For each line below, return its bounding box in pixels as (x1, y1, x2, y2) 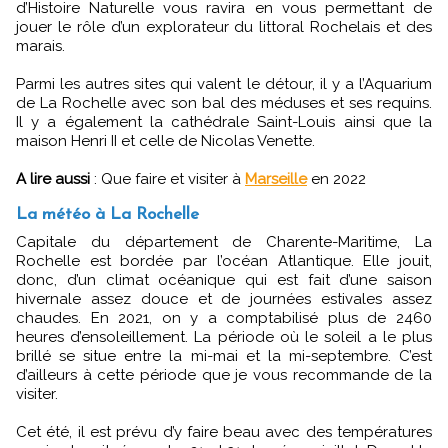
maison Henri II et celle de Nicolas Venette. (16, 131, 315, 150)
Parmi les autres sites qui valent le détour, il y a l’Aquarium (16, 74, 432, 93)
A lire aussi (16, 169, 90, 188)
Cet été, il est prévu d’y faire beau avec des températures (16, 422, 432, 441)
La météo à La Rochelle (16, 205, 199, 223)
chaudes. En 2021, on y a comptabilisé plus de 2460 (16, 308, 432, 327)
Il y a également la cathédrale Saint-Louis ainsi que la (16, 112, 432, 131)
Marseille (245, 169, 307, 188)
